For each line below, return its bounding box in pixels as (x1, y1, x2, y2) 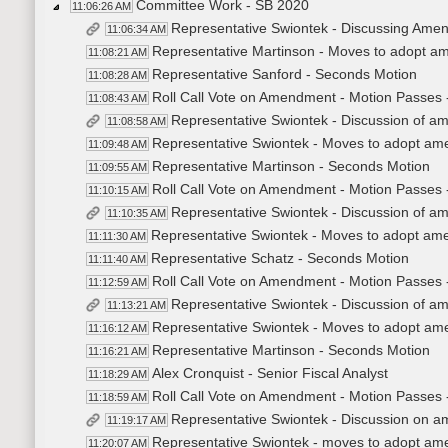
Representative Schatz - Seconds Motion (151, 250, 409, 267)
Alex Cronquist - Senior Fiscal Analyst (152, 365, 388, 382)
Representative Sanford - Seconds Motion (152, 66, 417, 83)
